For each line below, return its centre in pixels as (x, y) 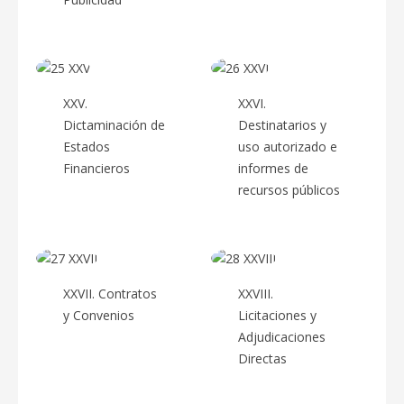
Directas (262, 358)
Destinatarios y (282, 124)
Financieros (96, 168)
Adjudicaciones (282, 336)
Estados (87, 146)
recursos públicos (289, 189)
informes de (273, 168)
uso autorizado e (288, 146)
